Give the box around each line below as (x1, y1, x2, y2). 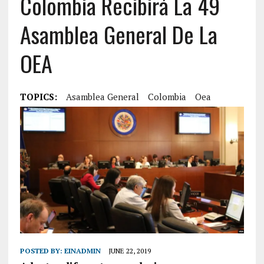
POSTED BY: (19, 246, 64, 255)
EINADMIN (64, 246, 101, 255)
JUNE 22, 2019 (108, 246, 151, 255)
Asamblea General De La (19, 18, 217, 51)
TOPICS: (19, 91, 57, 103)
